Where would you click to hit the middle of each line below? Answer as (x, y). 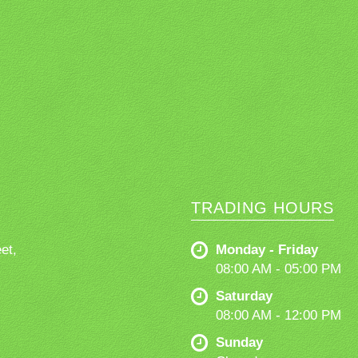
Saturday (244, 296)
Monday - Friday (267, 249)
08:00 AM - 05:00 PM (278, 268)
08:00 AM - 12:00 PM (278, 315)
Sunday (239, 342)
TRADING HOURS (263, 207)
